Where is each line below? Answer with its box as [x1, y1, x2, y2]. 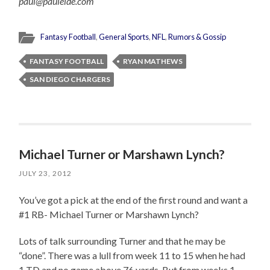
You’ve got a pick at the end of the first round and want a [19, 194, 248, 206]
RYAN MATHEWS [123, 57, 183, 66]
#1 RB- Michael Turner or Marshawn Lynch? [19, 209, 199, 221]
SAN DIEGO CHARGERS [30, 75, 111, 84]
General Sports [99, 32, 149, 42]
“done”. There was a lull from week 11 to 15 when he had [19, 250, 246, 262]
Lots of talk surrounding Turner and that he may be [19, 235, 226, 247]
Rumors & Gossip [168, 32, 227, 42]
